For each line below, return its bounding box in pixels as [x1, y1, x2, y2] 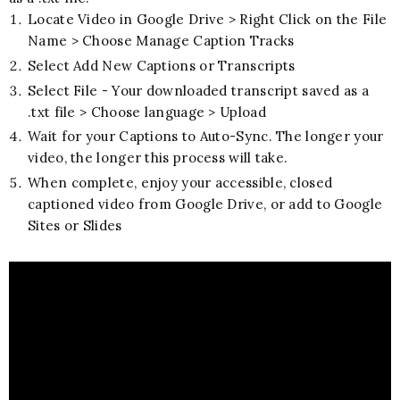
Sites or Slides [28, 217, 122, 235]
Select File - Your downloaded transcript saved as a [28, 81, 370, 99]
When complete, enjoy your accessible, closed [28, 174, 333, 192]
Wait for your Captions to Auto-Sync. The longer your [28, 128, 384, 146]
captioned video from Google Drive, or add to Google [28, 196, 383, 213]
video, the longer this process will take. [28, 149, 288, 167]
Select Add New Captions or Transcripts [28, 56, 296, 74]
